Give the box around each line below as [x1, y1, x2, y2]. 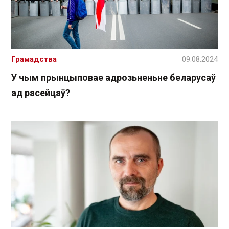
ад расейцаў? [11, 87, 70, 99]
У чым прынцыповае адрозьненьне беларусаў [11, 72, 216, 83]
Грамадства [11, 55, 57, 64]
